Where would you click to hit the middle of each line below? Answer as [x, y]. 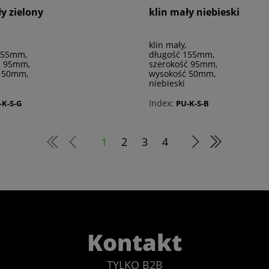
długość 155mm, [182, 55]
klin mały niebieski [194, 12]
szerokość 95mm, [183, 64]
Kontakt [134, 242]
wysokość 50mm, [182, 74]
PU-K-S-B [192, 103]
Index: [161, 103]
